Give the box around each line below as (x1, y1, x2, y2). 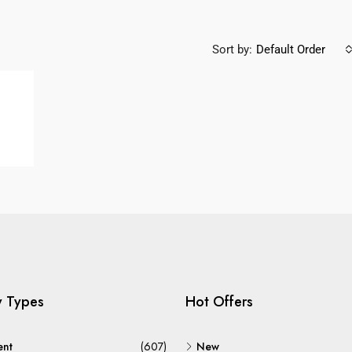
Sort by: (212, 42, 252, 57)
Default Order (256, 42, 325, 57)
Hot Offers (185, 291, 253, 312)
